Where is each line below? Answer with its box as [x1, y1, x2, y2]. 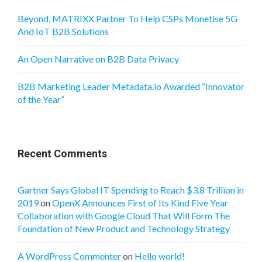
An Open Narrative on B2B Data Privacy [18, 53, 179, 65]
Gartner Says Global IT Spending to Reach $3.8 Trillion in [18, 184, 244, 196]
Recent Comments [18, 147, 107, 160]
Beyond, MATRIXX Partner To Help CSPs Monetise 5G [18, 13, 237, 25]
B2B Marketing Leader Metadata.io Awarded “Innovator [18, 81, 244, 92]
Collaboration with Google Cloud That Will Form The [18, 210, 230, 222]
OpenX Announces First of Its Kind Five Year [52, 197, 228, 209]
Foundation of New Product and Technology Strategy [18, 223, 230, 235]
